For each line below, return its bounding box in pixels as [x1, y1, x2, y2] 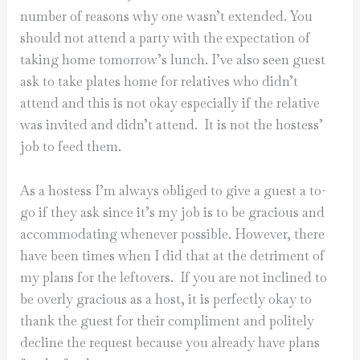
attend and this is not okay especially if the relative [20, 94, 321, 112]
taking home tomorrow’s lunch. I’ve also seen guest [20, 51, 326, 68]
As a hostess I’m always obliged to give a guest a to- [20, 182, 327, 200]
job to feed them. [20, 137, 122, 155]
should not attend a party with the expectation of [20, 29, 311, 47]
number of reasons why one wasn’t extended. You [20, 7, 313, 25]
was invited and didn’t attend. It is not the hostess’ [20, 116, 324, 133]
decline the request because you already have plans [20, 334, 321, 352]
